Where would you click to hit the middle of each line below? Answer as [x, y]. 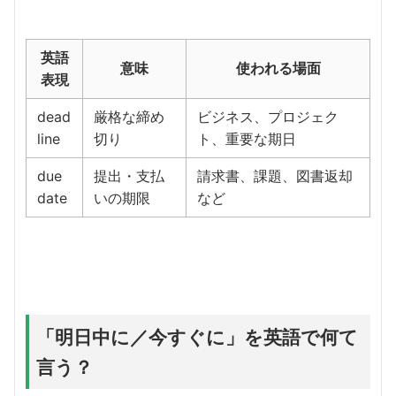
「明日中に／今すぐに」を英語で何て [197, 336]
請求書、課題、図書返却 [275, 175]
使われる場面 [278, 68]
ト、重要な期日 [247, 138]
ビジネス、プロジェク [268, 116]
